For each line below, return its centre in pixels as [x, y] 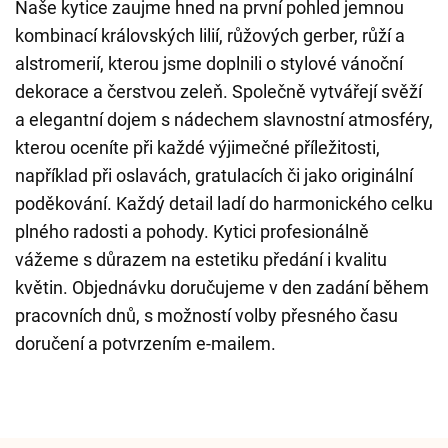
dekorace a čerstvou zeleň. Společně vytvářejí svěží [218, 91]
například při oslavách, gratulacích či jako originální [214, 175]
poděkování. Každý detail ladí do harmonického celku [224, 203]
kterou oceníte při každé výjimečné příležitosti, [197, 147]
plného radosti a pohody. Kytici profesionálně [192, 231]
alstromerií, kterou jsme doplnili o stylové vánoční [209, 63]
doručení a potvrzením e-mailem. [145, 343]
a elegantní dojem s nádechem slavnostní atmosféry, [224, 119]
